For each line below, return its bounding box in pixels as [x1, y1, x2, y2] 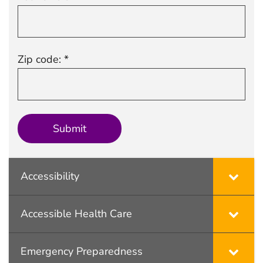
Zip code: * [18, 52, 69, 66]
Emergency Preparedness [21, 244, 143, 258]
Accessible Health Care [21, 206, 132, 221]
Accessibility [21, 168, 79, 183]
